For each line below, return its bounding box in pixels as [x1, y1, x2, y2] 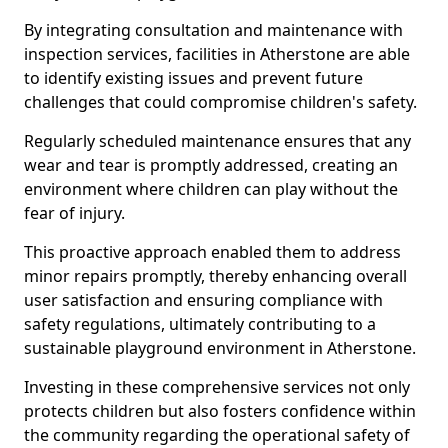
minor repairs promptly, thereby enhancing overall [24, 265, 407, 287]
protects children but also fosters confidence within [24, 400, 416, 422]
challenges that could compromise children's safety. [24, 91, 417, 113]
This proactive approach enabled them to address [24, 241, 401, 263]
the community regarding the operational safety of [24, 424, 410, 446]
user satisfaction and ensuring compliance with [24, 289, 383, 311]
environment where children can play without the [24, 178, 398, 200]
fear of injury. [24, 202, 125, 224]
